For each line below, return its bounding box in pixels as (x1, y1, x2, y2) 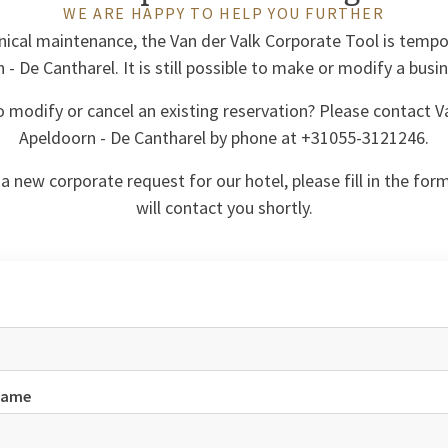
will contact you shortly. (135, 196, 313, 219)
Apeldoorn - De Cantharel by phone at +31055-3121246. (19, 126, 429, 149)
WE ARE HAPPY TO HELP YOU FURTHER (63, 3, 385, 23)
